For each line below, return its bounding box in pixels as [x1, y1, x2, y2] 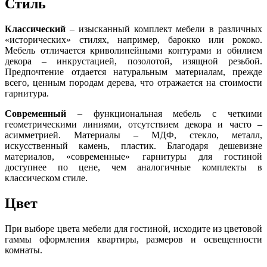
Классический [5, 23, 70, 34]
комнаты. [5, 244, 42, 255]
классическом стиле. [5, 172, 88, 183]
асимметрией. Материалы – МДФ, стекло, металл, [5, 129, 262, 140]
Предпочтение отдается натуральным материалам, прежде [5, 66, 262, 77]
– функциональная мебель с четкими [77, 108, 263, 119]
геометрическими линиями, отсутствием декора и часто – [5, 119, 262, 129]
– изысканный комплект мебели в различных [69, 23, 263, 34]
